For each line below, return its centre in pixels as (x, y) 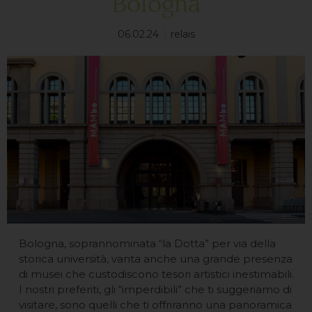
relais (182, 34)
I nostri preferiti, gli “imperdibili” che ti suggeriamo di (155, 290)
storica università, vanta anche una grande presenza (155, 259)
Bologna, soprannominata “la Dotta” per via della (147, 244)
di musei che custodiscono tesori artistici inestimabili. (156, 274)
